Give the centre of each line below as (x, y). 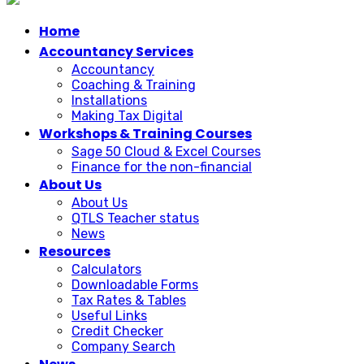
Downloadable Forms (135, 285)
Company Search (123, 347)
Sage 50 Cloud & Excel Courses (166, 152)
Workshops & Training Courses (145, 134)
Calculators (106, 270)
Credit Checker (117, 331)
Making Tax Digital (127, 116)
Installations (109, 101)
